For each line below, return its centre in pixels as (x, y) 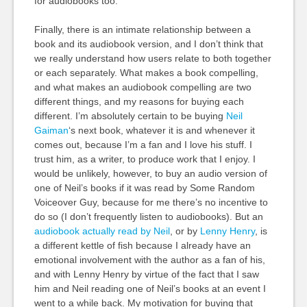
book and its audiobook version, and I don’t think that (148, 44)
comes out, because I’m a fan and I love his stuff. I (143, 145)
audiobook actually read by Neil (102, 231)
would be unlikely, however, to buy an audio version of (150, 173)
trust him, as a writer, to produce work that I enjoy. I (145, 159)
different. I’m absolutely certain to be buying (130, 116)
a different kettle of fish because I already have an (142, 245)
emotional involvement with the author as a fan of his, (149, 260)
